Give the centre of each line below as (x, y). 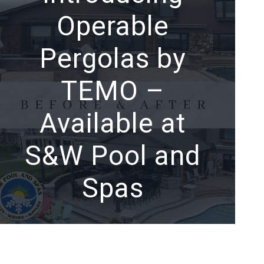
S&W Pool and (113, 156)
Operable (113, 26)
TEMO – (113, 91)
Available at (113, 123)
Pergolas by (113, 59)
